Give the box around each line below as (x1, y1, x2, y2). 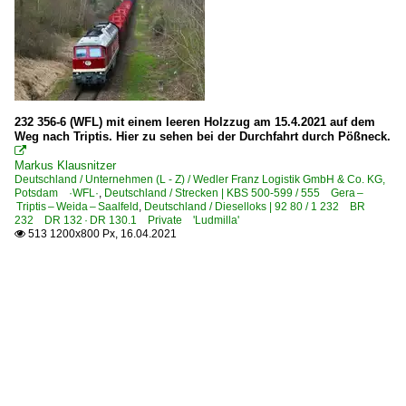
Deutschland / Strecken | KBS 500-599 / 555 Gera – (104, 186, 363, 199)
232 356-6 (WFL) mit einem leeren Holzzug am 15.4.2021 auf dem (14, 114, 375, 129)
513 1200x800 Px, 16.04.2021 (25, 227, 177, 240)
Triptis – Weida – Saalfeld (14, 199, 139, 213)
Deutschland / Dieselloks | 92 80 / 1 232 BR (144, 199, 365, 213)
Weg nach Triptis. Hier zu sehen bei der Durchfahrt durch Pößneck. (14, 129, 391, 143)
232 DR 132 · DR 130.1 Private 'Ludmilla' (14, 213, 239, 227)
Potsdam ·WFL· (14, 186, 99, 199)
